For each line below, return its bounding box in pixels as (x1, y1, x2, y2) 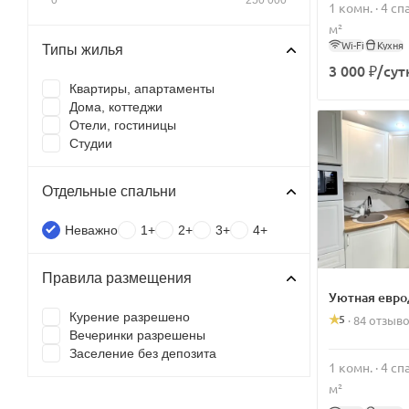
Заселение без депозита (69, 345, 216, 361)
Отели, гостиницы (69, 117, 176, 132)
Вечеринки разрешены (69, 327, 205, 342)
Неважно (65, 222, 118, 237)
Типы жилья (42, 41, 123, 58)
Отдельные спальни (42, 183, 176, 199)
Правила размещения (42, 269, 192, 286)
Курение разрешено (69, 309, 190, 324)
